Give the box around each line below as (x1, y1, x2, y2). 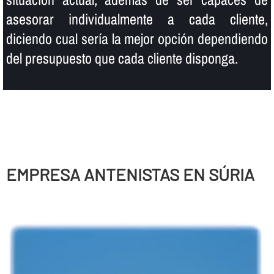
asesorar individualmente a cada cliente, (6, 9, 268, 29)
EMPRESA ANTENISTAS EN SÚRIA (6, 163, 254, 185)
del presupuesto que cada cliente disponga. (6, 48, 238, 68)
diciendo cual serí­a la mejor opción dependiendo (6, 28, 268, 48)
